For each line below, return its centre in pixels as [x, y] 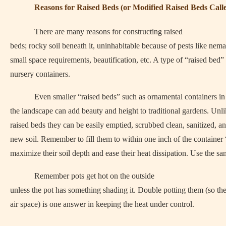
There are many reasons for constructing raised [108, 32]
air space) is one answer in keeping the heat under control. [102, 204]
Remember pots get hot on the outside [94, 176]
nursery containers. [41, 74]
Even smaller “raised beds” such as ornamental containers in [130, 97]
